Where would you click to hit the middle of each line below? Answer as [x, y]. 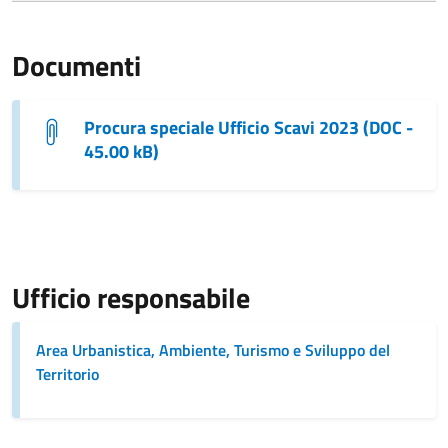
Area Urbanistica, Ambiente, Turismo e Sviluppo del [213, 349]
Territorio [67, 373]
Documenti [76, 65]
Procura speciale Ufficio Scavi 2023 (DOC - [248, 127]
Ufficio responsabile [131, 297]
